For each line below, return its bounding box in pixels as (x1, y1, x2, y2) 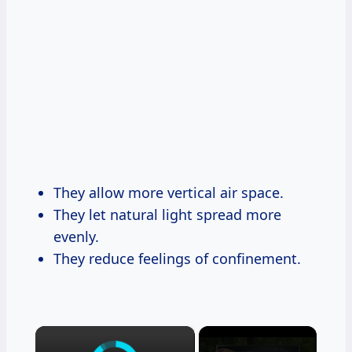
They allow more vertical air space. (53, 183, 284, 203)
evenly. (53, 227, 99, 247)
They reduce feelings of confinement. (53, 249, 301, 269)
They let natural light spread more (53, 205, 281, 225)
